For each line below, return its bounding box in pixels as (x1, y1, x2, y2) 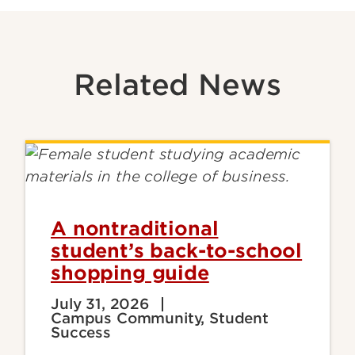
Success (51, 324, 111, 342)
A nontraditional (51, 217, 219, 241)
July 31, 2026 (51, 296, 149, 313)
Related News (74, 67, 281, 103)
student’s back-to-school (51, 239, 303, 263)
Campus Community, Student (51, 310, 269, 327)
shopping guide (51, 261, 209, 285)
